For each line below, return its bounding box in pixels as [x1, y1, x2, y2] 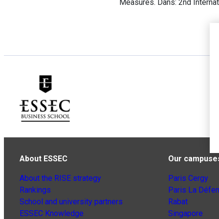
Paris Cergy [168, 174, 208, 183]
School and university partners [20, 197, 123, 207]
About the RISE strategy [20, 174, 101, 183]
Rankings [20, 185, 51, 195]
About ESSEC [20, 154, 67, 164]
